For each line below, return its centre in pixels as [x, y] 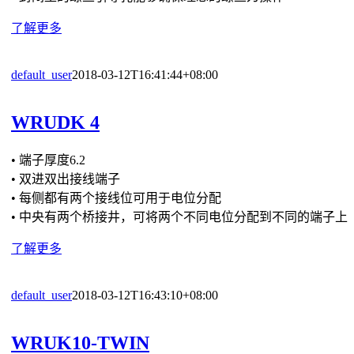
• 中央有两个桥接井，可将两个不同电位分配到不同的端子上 [179, 217]
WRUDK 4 [55, 122]
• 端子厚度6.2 [48, 160]
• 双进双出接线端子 [66, 179]
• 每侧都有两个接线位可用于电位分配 [116, 198]
